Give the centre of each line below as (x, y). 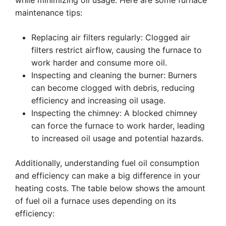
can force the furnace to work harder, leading (118, 126)
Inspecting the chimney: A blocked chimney (114, 113)
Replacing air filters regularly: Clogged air (111, 37)
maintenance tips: (49, 13)
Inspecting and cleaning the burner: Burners (114, 75)
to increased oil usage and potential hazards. (117, 138)
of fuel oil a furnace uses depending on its (96, 201)
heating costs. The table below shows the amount (110, 188)
